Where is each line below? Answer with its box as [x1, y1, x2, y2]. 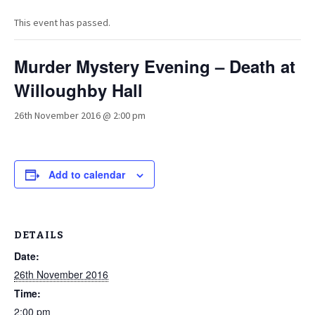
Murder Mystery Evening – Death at [14, 54, 295, 78]
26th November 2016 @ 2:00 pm [14, 109, 146, 122]
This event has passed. [14, 16, 110, 29]
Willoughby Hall [14, 78, 143, 102]
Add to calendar [49, 167, 125, 181]
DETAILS [14, 229, 64, 241]
